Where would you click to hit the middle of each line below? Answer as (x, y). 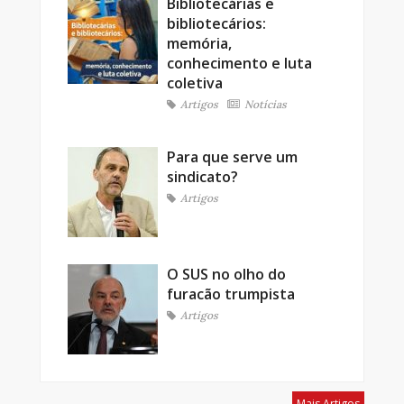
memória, (199, 43)
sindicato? (202, 176)
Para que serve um (232, 156)
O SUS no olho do (226, 274)
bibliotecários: (216, 23)
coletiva (195, 83)
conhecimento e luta (239, 63)
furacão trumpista (231, 294)
